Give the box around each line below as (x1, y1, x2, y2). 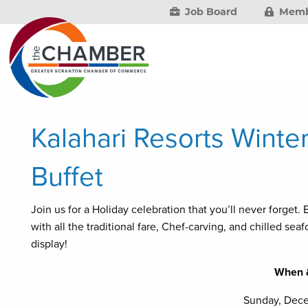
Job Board (182, 5, 238, 18)
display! (31, 237, 67, 251)
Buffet (31, 160, 103, 193)
